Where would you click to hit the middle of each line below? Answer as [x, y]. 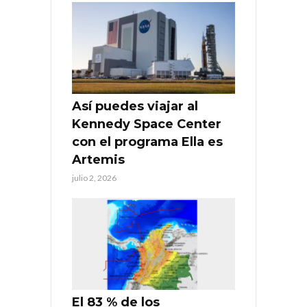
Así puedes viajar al [135, 107]
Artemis [98, 160]
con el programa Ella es [147, 142]
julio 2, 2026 [94, 178]
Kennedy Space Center [147, 124]
